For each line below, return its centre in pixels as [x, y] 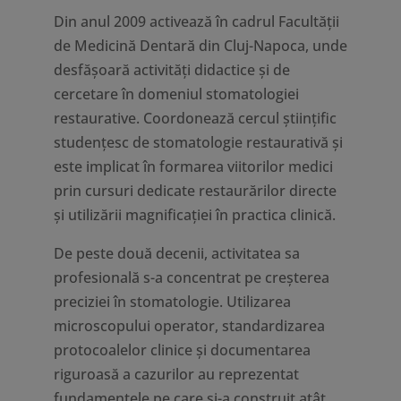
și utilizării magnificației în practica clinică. [194, 215]
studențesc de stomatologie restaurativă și [198, 142]
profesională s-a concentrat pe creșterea [191, 277]
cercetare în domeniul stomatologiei [176, 94]
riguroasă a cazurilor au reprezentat [176, 374]
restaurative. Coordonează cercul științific [195, 118]
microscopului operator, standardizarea [189, 326]
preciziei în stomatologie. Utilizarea [172, 302]
